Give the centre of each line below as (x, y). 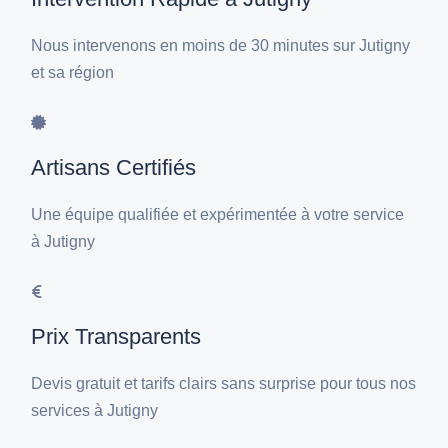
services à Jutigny (95, 411)
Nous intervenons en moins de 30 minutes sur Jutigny (221, 46)
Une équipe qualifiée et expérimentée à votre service (218, 215)
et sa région (73, 73)
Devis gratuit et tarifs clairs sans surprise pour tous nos (224, 384)
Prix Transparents (116, 337)
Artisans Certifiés (114, 168)
